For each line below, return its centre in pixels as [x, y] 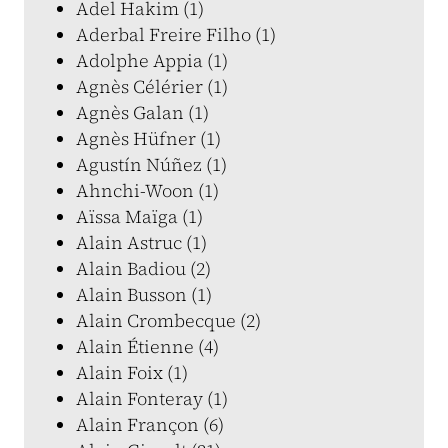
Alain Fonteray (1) [152, 398]
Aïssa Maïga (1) [139, 216]
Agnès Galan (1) [142, 112]
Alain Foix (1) [132, 372]
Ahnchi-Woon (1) [147, 190]
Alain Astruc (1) [141, 242]
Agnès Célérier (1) [152, 86]
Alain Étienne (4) [147, 346]
